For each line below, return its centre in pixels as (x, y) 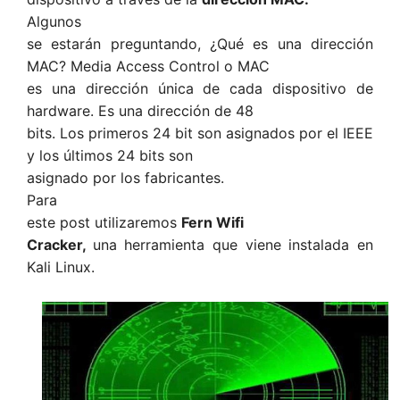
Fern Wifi (212, 222)
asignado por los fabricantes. (125, 178)
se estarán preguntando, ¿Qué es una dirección (200, 44)
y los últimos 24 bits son (110, 155)
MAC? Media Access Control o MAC (148, 66)
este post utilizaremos (104, 222)
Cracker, (60, 245)
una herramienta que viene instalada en (233, 245)
